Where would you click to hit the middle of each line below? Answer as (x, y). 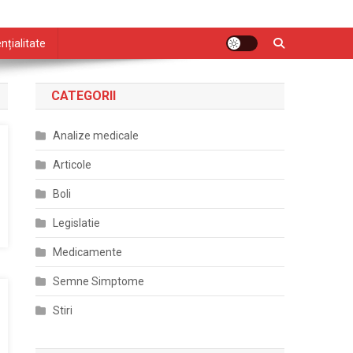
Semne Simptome (99, 281)
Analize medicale (96, 136)
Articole (72, 165)
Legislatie (77, 223)
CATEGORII (84, 96)
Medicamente (88, 252)
